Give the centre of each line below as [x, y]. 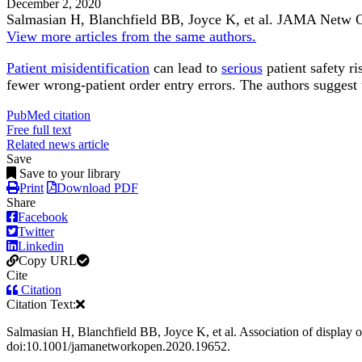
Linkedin [41, 246]
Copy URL [48, 261]
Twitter [36, 232]
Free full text [39, 130]
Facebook [43, 217]
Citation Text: [41, 305]
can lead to [185, 68]
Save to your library [70, 174]
